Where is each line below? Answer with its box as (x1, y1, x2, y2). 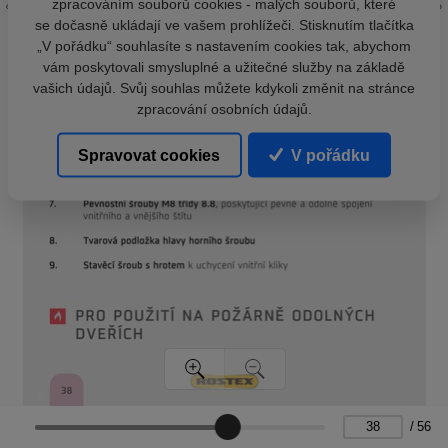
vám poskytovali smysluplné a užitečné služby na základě (43, 58, 405, 75)
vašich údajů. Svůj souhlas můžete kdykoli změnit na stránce (33, 79, 415, 96)
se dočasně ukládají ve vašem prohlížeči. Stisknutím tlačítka (34, 16, 414, 33)
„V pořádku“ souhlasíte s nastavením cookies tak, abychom (37, 37, 411, 54)
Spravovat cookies (78, 146, 221, 164)
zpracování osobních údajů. (136, 100, 312, 117)
